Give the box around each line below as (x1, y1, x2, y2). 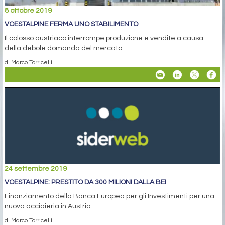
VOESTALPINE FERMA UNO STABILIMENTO (5, 21, 138, 28)
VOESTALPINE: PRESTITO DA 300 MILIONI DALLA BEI (5, 179, 166, 186)
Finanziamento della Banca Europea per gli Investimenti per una (5, 193, 214, 200)
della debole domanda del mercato (5, 45, 122, 52)
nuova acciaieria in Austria (5, 203, 91, 210)
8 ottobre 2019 (5, 7, 52, 15)
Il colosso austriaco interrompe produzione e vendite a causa (5, 35, 203, 42)
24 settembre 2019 (5, 165, 67, 173)
